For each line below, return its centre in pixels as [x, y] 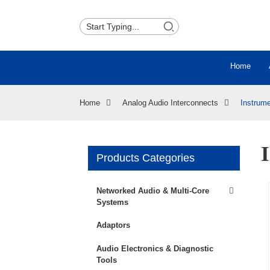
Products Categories [146, 158]
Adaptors [113, 225]
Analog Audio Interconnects [170, 103]
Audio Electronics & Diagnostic [155, 248]
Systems [112, 202]
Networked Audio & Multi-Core [153, 190]
